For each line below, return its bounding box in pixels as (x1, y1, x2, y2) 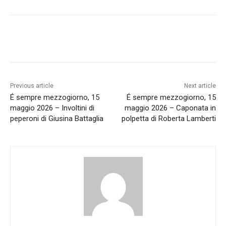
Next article (184, 82, 216, 89)
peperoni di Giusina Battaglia (10, 114, 103, 123)
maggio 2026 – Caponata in (124, 103, 216, 112)
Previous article (10, 82, 53, 89)
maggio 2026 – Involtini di (10, 103, 94, 112)
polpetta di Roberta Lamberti (121, 114, 216, 123)
